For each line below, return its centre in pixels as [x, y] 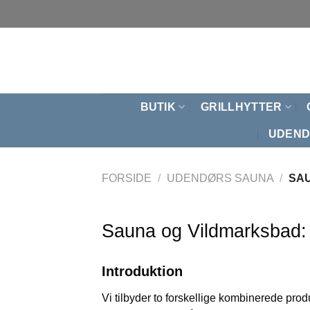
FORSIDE [127, 178]
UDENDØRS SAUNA [220, 178]
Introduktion [142, 271]
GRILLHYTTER [241, 107]
